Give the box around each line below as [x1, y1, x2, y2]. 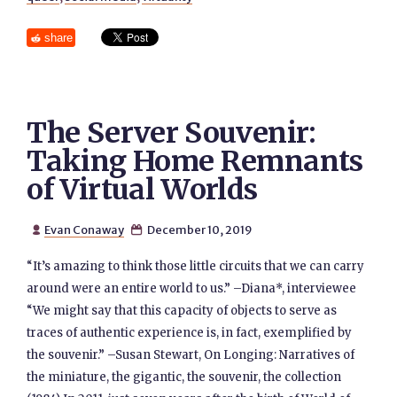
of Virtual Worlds [27, 172, 258, 207]
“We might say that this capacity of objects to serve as [27, 303, 338, 318]
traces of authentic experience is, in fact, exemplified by [27, 325, 353, 340]
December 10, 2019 [144, 222, 253, 237]
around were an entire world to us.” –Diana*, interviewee [27, 281, 357, 296]
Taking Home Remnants [27, 144, 363, 179]
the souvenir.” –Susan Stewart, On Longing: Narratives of [27, 347, 355, 362]
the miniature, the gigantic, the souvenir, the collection [27, 370, 342, 385]
